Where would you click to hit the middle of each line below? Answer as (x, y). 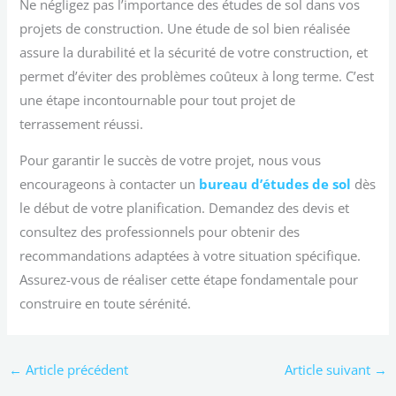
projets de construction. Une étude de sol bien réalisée (185, 28)
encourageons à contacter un (110, 184)
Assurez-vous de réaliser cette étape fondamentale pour (189, 280)
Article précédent (75, 369)
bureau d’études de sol (275, 184)
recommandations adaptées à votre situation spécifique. (190, 256)
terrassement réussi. (82, 123)
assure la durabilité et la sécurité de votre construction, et (194, 52)
